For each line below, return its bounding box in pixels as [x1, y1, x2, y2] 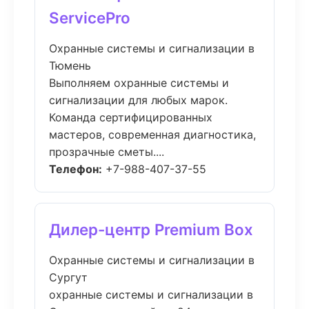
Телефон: [49, 162, 102, 176]
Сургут [49, 270, 88, 284]
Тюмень [49, 59, 91, 72]
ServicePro [49, 8, 130, 27]
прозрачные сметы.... [49, 145, 164, 159]
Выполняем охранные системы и [49, 76, 229, 90]
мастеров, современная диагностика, [49, 128, 256, 141]
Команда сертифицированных [49, 110, 212, 124]
